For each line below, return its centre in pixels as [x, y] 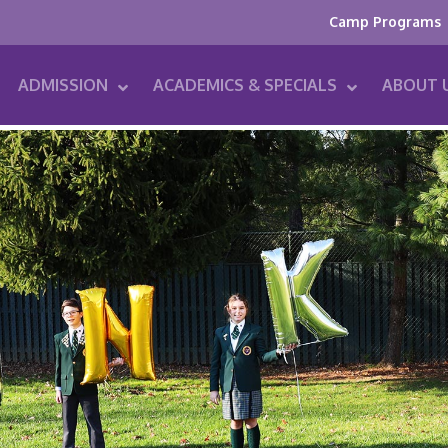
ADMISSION [62, 85]
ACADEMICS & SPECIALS [244, 85]
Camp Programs [384, 21]
